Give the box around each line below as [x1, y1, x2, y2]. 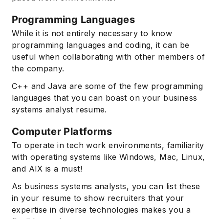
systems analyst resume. [12, 105, 107, 115]
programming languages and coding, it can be [12, 40, 190, 50]
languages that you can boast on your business [12, 93, 197, 103]
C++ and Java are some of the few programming [12, 81, 203, 91]
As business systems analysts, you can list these [12, 181, 200, 192]
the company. [12, 64, 65, 74]
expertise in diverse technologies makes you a [12, 205, 191, 215]
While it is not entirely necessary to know [12, 28, 173, 39]
